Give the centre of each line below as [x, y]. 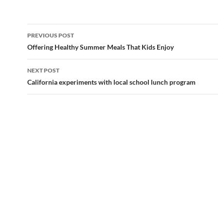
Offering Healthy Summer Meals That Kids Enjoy [100, 47]
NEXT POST [43, 70]
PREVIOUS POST [51, 35]
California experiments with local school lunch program [111, 82]
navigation [57, 49]
